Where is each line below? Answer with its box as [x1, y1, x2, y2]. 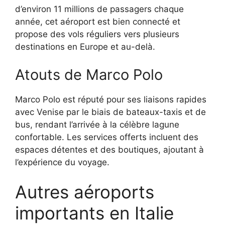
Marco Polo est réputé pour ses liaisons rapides [15, 94, 206, 104]
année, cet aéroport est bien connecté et [15, 17, 180, 27]
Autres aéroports [15, 181, 154, 203]
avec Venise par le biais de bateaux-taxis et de [15, 106, 206, 117]
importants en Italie [15, 202, 174, 224]
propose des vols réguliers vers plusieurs [15, 29, 179, 40]
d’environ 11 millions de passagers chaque [15, 4, 184, 15]
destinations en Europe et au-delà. [15, 42, 155, 52]
